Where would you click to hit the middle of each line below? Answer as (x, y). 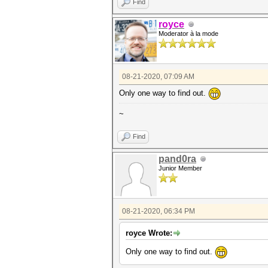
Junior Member (180, 168)
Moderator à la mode (188, 33)
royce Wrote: (149, 233)
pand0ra (177, 159)
